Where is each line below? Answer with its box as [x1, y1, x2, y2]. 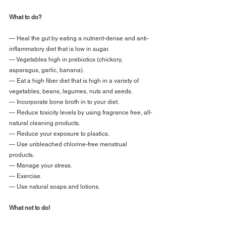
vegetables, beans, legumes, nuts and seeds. [9, 88, 133, 95]
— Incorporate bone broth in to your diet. [9, 98, 119, 106]
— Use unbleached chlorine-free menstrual [9, 141, 129, 148]
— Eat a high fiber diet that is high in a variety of [9, 77, 140, 85]
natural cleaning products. [9, 120, 80, 127]
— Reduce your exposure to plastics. [9, 130, 109, 138]
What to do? [9, 14, 42, 21]
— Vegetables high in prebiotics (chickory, [9, 56, 124, 64]
